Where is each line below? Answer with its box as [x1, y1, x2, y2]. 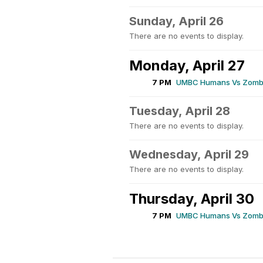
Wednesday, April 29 [129, 147, 249, 161]
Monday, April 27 [129, 57, 245, 74]
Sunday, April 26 [129, 14, 224, 28]
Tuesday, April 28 [129, 104, 230, 118]
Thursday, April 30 [129, 190, 254, 207]
